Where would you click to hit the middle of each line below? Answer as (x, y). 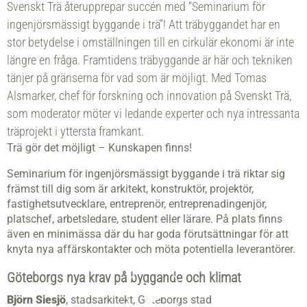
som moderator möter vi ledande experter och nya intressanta (153, 114)
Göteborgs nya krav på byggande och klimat (124, 278)
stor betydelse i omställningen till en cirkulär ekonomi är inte (150, 42)
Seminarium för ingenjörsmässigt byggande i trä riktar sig (146, 174)
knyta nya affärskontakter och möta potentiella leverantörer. (151, 249)
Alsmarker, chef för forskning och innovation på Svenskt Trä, (149, 96)
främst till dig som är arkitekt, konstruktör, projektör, (130, 189)
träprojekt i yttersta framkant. (77, 132)
